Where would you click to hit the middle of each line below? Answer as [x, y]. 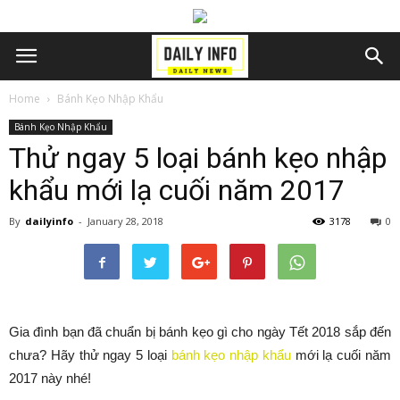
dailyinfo [49, 221]
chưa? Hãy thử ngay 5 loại [90, 355]
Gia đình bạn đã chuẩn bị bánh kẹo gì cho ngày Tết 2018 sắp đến [200, 332]
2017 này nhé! [50, 378]
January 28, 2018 [125, 221]
